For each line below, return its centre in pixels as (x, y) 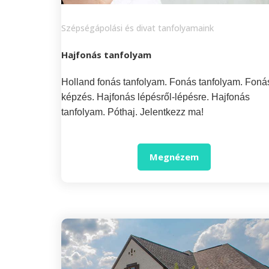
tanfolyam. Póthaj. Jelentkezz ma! (132, 112)
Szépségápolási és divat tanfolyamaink (138, 28)
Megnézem (174, 156)
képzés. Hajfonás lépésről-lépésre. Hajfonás (156, 97)
